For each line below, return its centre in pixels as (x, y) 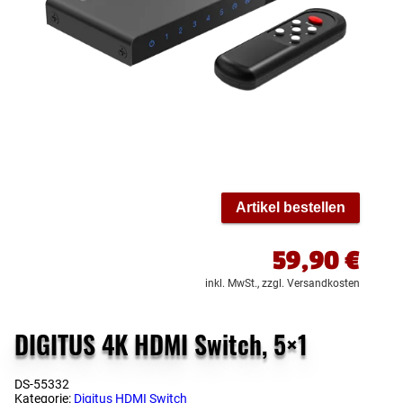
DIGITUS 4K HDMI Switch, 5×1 (161, 344)
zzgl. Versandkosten (311, 283)
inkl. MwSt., (232, 283)
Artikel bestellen (291, 207)
